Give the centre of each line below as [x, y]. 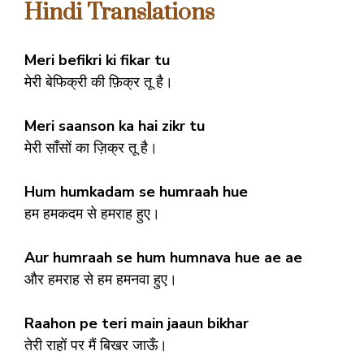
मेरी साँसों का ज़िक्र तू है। [91, 147]
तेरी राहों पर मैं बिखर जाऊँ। [96, 345]
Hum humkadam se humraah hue [136, 191]
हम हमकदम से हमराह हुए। [92, 213]
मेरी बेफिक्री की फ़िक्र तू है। [99, 82]
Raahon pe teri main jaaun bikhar [136, 323]
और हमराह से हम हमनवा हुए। [101, 279]
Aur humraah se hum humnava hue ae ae [163, 257]
